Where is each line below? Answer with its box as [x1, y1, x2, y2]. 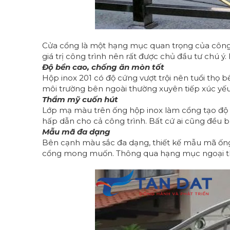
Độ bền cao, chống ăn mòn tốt [42, 62, 164, 72]
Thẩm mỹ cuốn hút [42, 94, 118, 104]
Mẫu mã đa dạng [42, 127, 110, 137]
